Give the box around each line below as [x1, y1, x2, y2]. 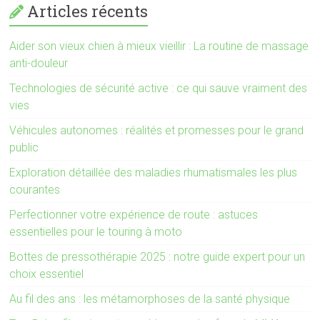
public [9, 141, 39, 155]
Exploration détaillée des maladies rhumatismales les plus [9, 166, 298, 180]
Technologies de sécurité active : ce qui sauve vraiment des [9, 81, 308, 96]
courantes [9, 183, 61, 197]
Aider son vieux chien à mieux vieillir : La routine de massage [9, 39, 309, 54]
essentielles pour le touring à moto [9, 225, 183, 239]
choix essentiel [9, 267, 84, 281]
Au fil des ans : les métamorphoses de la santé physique [9, 292, 291, 306]
